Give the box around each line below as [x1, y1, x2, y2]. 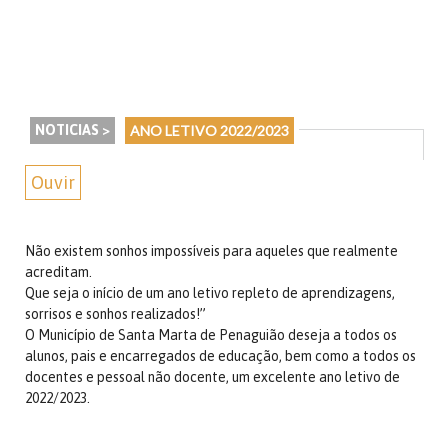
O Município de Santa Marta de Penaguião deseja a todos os [25, 327, 397, 343]
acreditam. [25, 264, 92, 280]
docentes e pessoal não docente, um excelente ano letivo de [25, 369, 400, 385]
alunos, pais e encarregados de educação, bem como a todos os [25, 348, 416, 364]
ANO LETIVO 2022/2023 [130, 122, 289, 139]
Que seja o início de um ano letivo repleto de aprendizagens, [25, 285, 395, 301]
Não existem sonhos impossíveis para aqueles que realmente [25, 243, 398, 259]
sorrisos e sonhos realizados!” [25, 306, 206, 322]
